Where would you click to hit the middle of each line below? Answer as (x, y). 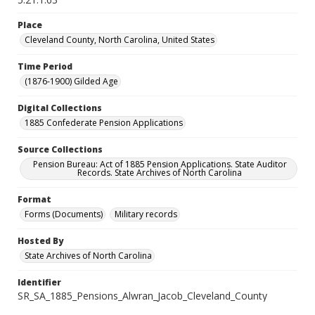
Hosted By (40, 241)
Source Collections (60, 149)
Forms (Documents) (64, 214)
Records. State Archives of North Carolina (160, 173)
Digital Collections (60, 108)
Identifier (39, 282)
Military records (146, 214)
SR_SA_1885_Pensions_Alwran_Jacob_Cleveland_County (142, 296)
